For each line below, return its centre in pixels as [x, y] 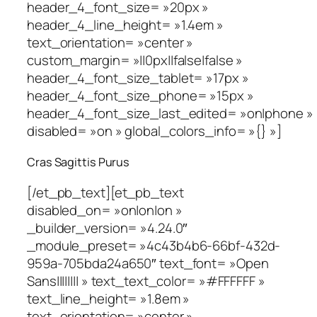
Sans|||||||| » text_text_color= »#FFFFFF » [146, 281]
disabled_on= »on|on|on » [105, 210]
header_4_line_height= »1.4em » [125, 25]
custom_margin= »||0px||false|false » [135, 60]
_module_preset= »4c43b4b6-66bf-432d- [154, 245]
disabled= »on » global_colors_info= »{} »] [154, 131]
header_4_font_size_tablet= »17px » [138, 78]
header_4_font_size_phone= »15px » [140, 96]
